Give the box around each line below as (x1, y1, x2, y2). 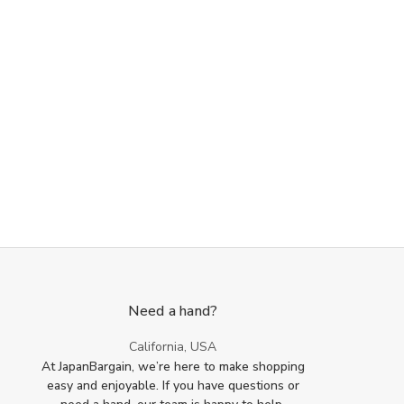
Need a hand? (128, 301, 218, 322)
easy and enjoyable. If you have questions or (46, 377, 299, 395)
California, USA (129, 338, 217, 356)
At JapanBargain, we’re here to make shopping (41, 358, 305, 376)
